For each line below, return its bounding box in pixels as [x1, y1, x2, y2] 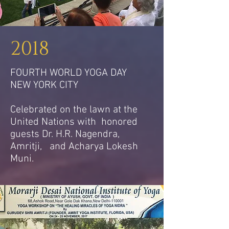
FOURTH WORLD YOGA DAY [10, 67, 127, 79]
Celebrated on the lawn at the [10, 104, 138, 116]
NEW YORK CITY [10, 79, 78, 91]
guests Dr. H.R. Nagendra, [10, 128, 120, 141]
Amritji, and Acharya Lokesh [10, 141, 138, 153]
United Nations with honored [10, 116, 138, 128]
